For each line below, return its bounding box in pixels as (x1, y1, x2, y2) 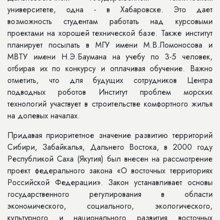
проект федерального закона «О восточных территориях (7, 165, 213, 176)
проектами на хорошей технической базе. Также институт (7, 27, 213, 39)
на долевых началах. (7, 110, 80, 121)
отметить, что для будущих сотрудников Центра (7, 75, 213, 86)
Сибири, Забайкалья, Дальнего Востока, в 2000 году (7, 141, 213, 153)
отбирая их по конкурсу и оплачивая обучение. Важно (7, 63, 213, 74)
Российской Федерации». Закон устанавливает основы (7, 177, 213, 188)
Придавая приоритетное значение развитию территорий (7, 130, 213, 141)
